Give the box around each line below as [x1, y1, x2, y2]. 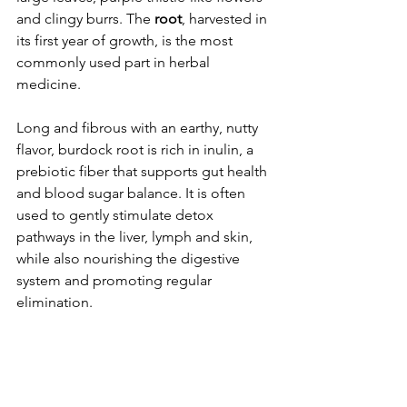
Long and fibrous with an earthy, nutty [16, 118, 262, 136]
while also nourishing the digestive [16, 249, 243, 267]
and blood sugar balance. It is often [16, 184, 249, 202]
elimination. [16, 293, 93, 311]
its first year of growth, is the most [16, 31, 236, 49]
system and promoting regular [16, 271, 215, 289]
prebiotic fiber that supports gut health [16, 162, 271, 180]
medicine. [16, 74, 81, 93]
